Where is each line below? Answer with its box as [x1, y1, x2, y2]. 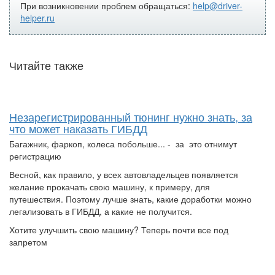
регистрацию [9, 150, 61, 163]
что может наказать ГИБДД [9, 120, 147, 137]
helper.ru [20, 12, 55, 25]
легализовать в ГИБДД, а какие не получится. [9, 205, 192, 218]
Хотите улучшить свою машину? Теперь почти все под [9, 223, 228, 236]
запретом [9, 236, 47, 249]
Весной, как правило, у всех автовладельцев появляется [9, 168, 238, 181]
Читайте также [9, 57, 83, 74]
